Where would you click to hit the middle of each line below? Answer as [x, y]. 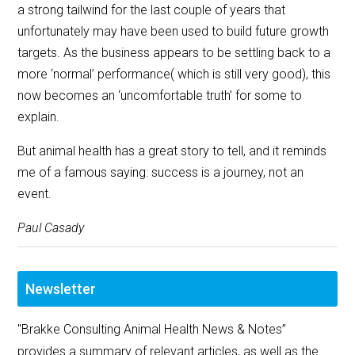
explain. [39, 117]
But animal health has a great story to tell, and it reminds [172, 151]
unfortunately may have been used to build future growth [174, 32]
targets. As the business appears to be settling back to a [174, 53]
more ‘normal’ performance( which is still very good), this [174, 74]
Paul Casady [51, 228]
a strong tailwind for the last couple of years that [152, 10]
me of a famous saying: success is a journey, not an [161, 173]
